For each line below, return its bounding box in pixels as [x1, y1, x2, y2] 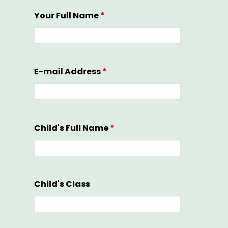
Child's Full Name [34, 122, 109, 134]
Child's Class [34, 178, 91, 190]
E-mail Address [34, 66, 101, 78]
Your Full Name [34, 10, 99, 22]
